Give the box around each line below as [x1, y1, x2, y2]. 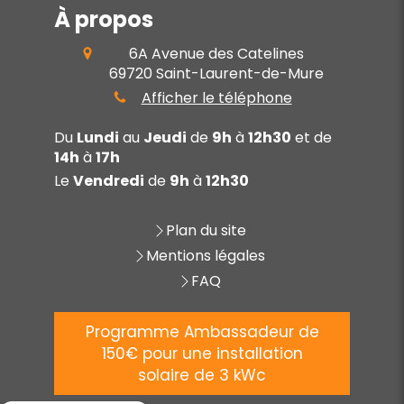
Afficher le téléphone [141, 87, 292, 108]
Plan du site [165, 219, 246, 241]
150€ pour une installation [101, 342, 303, 364]
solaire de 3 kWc [138, 363, 266, 386]
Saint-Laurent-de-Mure [156, 62, 324, 84]
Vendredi [73, 170, 144, 191]
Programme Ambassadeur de [85, 320, 319, 343]
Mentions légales [146, 244, 265, 266]
